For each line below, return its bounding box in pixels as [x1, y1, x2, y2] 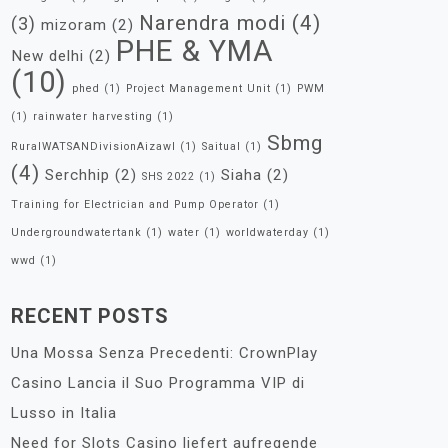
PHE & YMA [116, 34, 274, 68]
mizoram [41, 16, 107, 34]
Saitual [202, 140, 241, 153]
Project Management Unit [126, 82, 271, 95]
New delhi [11, 47, 84, 65]
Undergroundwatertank [11, 226, 142, 239]
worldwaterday [226, 226, 309, 239]
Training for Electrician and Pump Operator [11, 198, 259, 211]
